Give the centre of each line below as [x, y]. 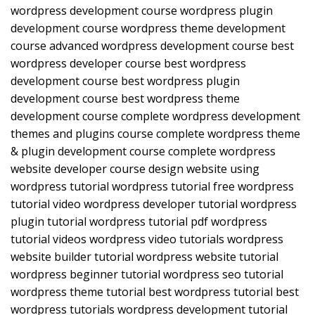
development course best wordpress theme [125, 99]
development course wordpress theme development [148, 28]
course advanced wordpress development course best [152, 46]
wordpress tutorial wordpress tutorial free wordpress [152, 187]
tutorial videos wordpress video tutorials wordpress [147, 239]
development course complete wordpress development [155, 116]
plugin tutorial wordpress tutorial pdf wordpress [139, 222]
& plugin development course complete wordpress [143, 152]
